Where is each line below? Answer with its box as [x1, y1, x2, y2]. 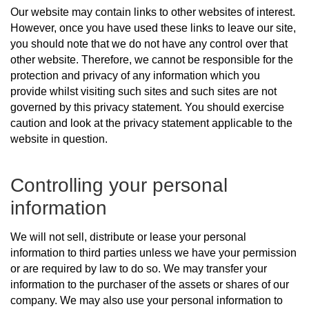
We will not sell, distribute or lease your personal [10, 231, 246, 243]
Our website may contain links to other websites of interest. [10, 6, 295, 19]
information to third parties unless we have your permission [10, 247, 297, 259]
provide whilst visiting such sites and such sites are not [10, 86, 277, 98]
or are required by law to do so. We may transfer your [10, 263, 267, 275]
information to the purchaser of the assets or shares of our [10, 279, 289, 291]
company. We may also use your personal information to [10, 295, 283, 307]
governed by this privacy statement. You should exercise [10, 101, 284, 114]
